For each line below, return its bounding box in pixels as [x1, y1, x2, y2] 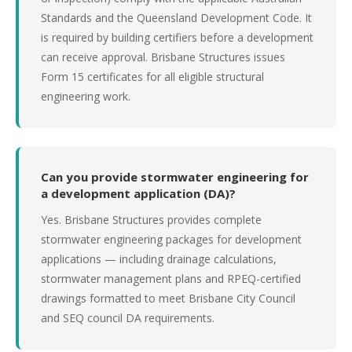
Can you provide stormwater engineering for [41, 169, 309, 185]
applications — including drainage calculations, [41, 251, 277, 266]
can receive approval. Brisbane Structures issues [41, 49, 285, 64]
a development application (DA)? [41, 185, 236, 201]
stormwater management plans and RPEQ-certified [41, 271, 301, 286]
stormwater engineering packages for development [41, 232, 302, 247]
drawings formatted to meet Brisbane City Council [41, 291, 295, 306]
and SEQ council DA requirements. [41, 310, 214, 325]
